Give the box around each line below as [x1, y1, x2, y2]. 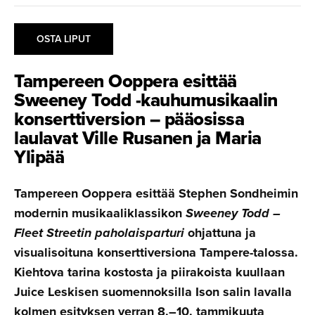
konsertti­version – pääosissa [14, 105, 244, 132]
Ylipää [14, 143, 64, 170]
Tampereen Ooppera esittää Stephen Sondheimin [14, 184, 298, 202]
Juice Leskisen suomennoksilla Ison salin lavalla [14, 282, 292, 301]
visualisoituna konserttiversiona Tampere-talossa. [14, 243, 298, 262]
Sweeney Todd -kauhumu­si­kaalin [14, 86, 278, 113]
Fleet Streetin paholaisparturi [14, 223, 188, 242]
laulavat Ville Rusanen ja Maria [14, 124, 262, 151]
